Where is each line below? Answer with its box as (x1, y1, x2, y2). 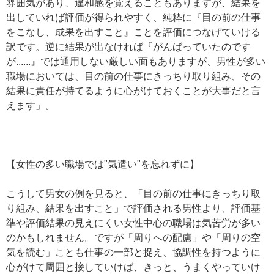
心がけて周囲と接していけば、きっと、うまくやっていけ (6, 262, 261, 272)
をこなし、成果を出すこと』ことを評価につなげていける (6, 27, 261, 37)
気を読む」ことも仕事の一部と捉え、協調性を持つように (6, 247, 261, 257)
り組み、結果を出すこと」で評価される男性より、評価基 (6, 203, 261, 213)
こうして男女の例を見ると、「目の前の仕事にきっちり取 (6, 188, 261, 199)
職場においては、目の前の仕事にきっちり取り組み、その (6, 71, 261, 81)
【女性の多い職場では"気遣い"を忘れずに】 (6, 159, 199, 169)
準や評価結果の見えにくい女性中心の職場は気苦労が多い (6, 218, 261, 228)
